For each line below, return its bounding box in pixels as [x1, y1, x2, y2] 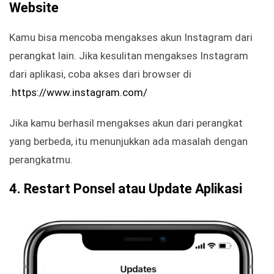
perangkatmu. [9, 154, 73, 166]
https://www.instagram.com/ [12, 86, 147, 99]
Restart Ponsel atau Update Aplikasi [24, 181, 242, 197]
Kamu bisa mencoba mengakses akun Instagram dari [9, 31, 253, 44]
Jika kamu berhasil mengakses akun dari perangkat [9, 117, 243, 130]
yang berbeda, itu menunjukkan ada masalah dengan [9, 135, 248, 148]
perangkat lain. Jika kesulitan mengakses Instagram [9, 50, 248, 62]
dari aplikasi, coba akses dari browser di [9, 68, 191, 81]
